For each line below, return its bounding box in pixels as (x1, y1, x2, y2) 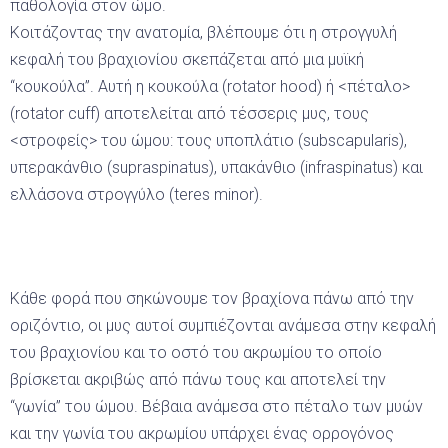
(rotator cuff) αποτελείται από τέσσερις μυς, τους (10, 103, 369, 123)
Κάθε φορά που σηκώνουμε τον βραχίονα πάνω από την (10, 288, 414, 308)
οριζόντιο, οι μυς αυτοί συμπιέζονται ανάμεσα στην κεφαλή (10, 315, 436, 335)
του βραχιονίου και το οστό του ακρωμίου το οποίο (10, 342, 382, 362)
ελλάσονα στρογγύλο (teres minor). (10, 184, 263, 204)
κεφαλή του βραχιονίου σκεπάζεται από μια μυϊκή (10, 49, 364, 69)
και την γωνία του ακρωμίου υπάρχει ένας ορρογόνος (10, 423, 394, 443)
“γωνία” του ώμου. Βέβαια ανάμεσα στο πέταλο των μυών (10, 396, 423, 416)
